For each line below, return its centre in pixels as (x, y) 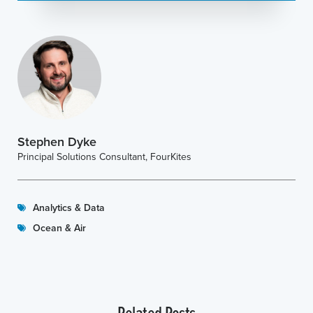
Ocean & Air (59, 227)
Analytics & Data (69, 207)
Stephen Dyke (57, 141)
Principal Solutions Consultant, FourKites (104, 156)
